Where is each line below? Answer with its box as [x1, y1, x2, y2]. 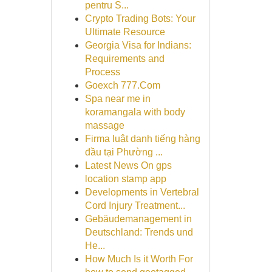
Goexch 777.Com [84, 80, 160, 90]
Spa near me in [84, 93, 151, 104]
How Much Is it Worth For [84, 254, 193, 264]
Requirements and [84, 53, 165, 64]
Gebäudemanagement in [84, 214, 192, 224]
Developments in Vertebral [84, 187, 199, 197]
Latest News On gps [84, 160, 172, 171]
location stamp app [84, 174, 166, 184]
